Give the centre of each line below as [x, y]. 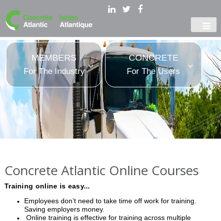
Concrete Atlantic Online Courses [101, 170]
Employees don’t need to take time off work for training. [110, 201]
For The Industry [54, 71]
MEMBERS [54, 58]
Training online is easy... [47, 186]
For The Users [154, 71]
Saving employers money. [64, 209]
